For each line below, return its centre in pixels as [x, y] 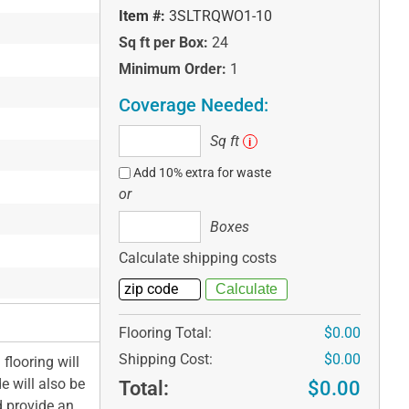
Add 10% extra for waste [203, 173]
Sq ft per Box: [163, 43]
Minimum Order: [172, 69]
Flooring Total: [165, 333]
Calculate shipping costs [197, 258]
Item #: [142, 16]
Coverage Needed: [193, 105]
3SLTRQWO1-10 [220, 16]
